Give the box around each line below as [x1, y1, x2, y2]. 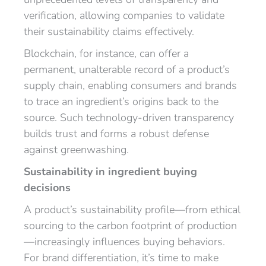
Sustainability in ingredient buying [24, 164, 197, 179]
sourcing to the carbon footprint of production [24, 218, 237, 233]
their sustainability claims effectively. [24, 24, 194, 39]
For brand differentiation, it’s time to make [24, 251, 218, 265]
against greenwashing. [24, 142, 129, 157]
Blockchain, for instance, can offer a [24, 46, 189, 61]
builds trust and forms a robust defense [24, 126, 209, 141]
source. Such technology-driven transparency [24, 110, 234, 125]
